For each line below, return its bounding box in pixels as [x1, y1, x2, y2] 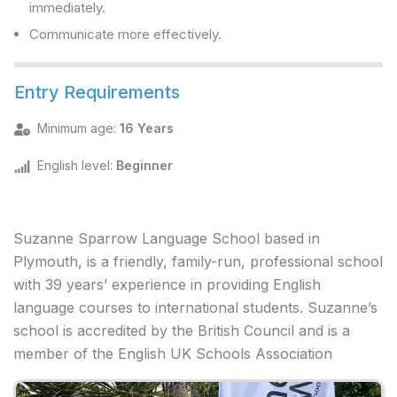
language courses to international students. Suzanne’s [13, 299, 378, 317]
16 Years [119, 121, 174, 136]
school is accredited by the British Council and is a [13, 322, 350, 340]
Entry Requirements [14, 82, 180, 104]
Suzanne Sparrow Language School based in [13, 230, 320, 248]
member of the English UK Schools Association [13, 345, 332, 363]
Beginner [115, 158, 173, 174]
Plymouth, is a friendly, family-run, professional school [13, 253, 383, 271]
